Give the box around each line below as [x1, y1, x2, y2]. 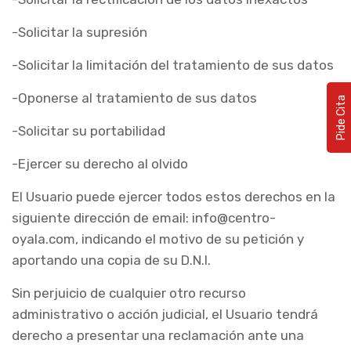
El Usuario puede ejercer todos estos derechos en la [12, 189, 335, 204]
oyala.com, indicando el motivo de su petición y [12, 231, 304, 247]
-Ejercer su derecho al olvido [12, 156, 188, 172]
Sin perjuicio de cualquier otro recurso [12, 285, 246, 301]
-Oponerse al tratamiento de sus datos [12, 90, 257, 106]
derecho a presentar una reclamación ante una [12, 327, 304, 343]
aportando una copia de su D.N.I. [12, 252, 211, 268]
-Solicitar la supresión [12, 24, 147, 40]
